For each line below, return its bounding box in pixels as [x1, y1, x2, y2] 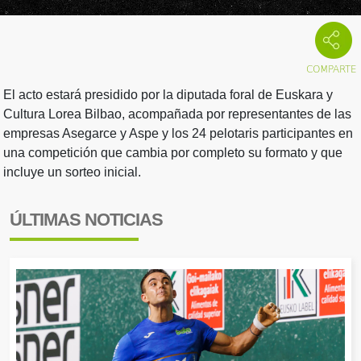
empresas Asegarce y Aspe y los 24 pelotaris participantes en [3, 127, 353, 141]
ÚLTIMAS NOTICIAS [10, 209, 163, 230]
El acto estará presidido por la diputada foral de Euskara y [3, 88, 333, 102]
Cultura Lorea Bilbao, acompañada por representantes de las [3, 107, 351, 122]
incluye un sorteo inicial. [3, 165, 141, 180]
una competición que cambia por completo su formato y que [3, 146, 342, 160]
